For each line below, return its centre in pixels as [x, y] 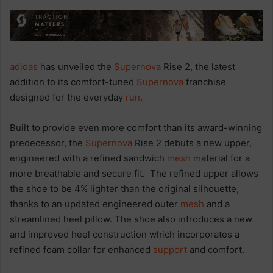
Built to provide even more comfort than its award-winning [136, 128]
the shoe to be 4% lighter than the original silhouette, [124, 189]
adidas [24, 67]
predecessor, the [48, 143]
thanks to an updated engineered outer [95, 204]
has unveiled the [76, 67]
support [170, 250]
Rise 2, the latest [198, 67]
